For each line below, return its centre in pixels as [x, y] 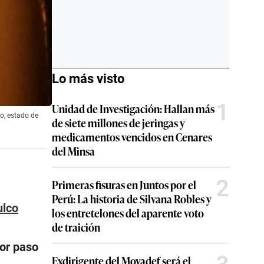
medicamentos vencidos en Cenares [132, 137]
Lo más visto [88, 79]
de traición [76, 227]
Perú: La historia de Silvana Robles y [132, 199]
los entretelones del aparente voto [128, 213]
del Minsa [73, 151]
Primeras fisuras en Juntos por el [124, 184]
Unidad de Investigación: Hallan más [133, 108]
